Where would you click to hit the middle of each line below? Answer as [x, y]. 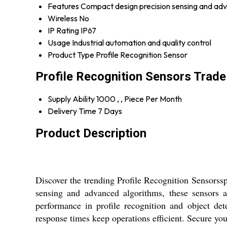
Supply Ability [71, 99]
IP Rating [63, 30]
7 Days [110, 111]
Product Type [71, 54]
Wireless [63, 18]
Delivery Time [72, 111]
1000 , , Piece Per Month [139, 99]
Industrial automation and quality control [142, 42]
